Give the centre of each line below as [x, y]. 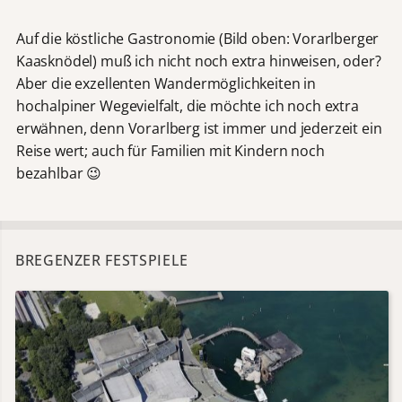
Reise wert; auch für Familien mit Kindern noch [170, 151]
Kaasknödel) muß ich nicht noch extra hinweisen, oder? [198, 61]
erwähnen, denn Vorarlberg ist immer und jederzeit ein [199, 129]
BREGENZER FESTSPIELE [102, 261]
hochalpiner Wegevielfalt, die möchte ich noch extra [187, 106]
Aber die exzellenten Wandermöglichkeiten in [166, 84]
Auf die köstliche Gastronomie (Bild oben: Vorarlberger [197, 39]
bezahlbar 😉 [59, 174]
